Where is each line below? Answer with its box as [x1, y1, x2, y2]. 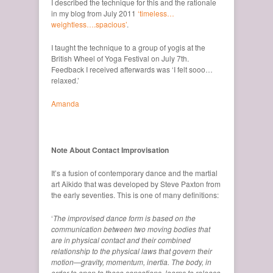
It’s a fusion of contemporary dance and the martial [51, 167, 218, 178]
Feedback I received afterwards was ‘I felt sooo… [51, 63, 213, 74]
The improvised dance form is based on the [53, 212, 196, 223]
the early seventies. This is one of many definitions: [51, 189, 219, 200]
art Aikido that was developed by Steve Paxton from [51, 178, 221, 189]
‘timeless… [138, 7, 174, 18]
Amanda [51, 97, 79, 108]
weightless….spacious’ [51, 18, 127, 29]
